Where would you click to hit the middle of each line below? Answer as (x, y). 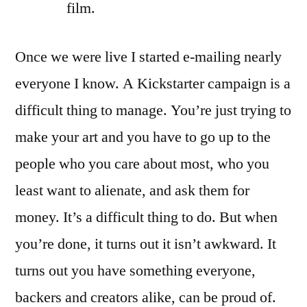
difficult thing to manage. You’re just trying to (153, 110)
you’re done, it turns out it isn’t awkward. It (146, 244)
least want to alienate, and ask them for (132, 190)
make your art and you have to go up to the (143, 137)
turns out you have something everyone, (135, 270)
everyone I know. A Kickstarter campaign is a (153, 83)
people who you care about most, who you (142, 163)
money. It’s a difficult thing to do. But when (146, 217)
